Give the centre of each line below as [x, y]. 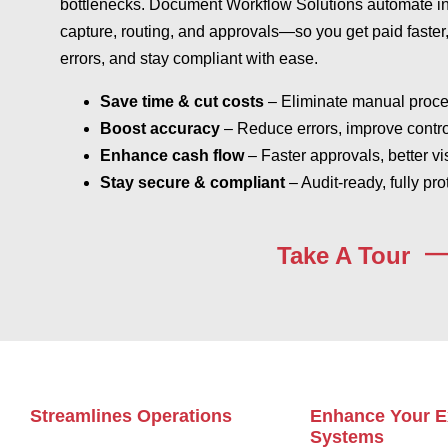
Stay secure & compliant [192, 183]
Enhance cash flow [172, 156]
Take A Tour [343, 255]
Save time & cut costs [182, 102]
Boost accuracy [160, 129]
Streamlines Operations [131, 416]
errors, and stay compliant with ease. [189, 59]
